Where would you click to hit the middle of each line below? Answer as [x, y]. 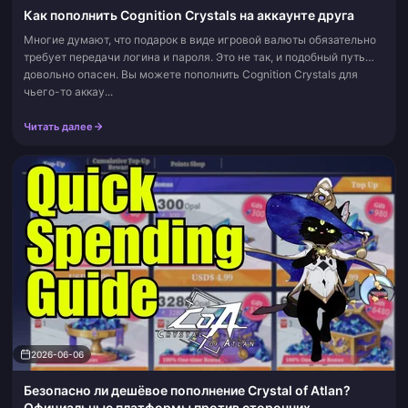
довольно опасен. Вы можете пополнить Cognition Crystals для [191, 75]
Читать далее [58, 127]
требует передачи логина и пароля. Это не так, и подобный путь [194, 57]
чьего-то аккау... [68, 92]
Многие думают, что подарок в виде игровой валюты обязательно [200, 40]
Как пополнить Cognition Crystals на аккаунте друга [189, 15]
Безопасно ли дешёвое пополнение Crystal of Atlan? [187, 391]
